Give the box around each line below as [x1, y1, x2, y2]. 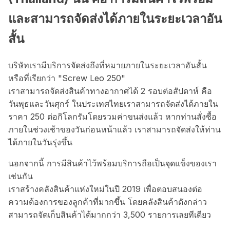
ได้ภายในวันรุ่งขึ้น [8, 137, 72, 147]
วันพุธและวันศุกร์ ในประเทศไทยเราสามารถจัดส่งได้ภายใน [8, 98, 218, 109]
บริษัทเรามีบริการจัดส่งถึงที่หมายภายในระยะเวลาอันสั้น [8, 60, 207, 70]
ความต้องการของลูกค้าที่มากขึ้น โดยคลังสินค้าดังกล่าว [8, 196, 207, 207]
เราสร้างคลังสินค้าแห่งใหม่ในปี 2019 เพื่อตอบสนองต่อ [8, 183, 202, 194]
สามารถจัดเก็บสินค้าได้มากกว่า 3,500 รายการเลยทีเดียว [8, 209, 211, 220]
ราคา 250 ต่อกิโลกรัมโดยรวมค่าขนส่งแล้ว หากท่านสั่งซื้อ [8, 111, 217, 122]
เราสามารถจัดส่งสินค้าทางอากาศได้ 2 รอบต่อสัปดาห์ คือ [8, 85, 212, 96]
